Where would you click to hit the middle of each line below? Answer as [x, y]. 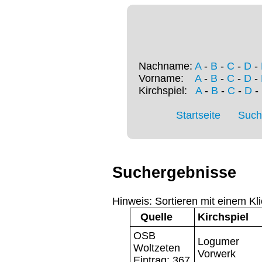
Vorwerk [217, 254]
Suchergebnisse [174, 173]
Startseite [198, 116]
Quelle [156, 217]
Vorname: [167, 79]
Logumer [218, 241]
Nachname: [167, 66]
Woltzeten [157, 248]
